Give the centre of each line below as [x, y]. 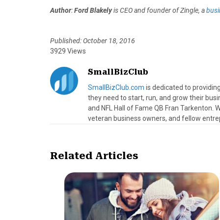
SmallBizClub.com [116, 88]
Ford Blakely [93, 11]
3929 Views [68, 51]
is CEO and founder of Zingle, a [159, 11]
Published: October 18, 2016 [93, 41]
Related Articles [94, 156]
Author [61, 11]
